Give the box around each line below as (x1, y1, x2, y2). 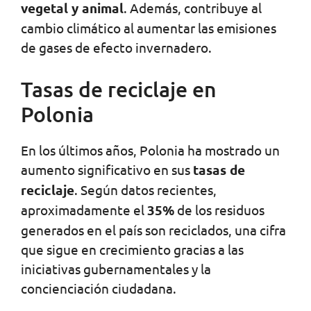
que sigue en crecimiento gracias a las (21, 240, 244, 258)
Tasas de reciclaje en (21, 75, 217, 102)
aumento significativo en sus (21, 160, 193, 178)
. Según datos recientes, (74, 180, 217, 198)
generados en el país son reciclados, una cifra (21, 221, 286, 238)
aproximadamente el (21, 201, 147, 218)
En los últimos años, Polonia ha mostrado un (21, 141, 280, 158)
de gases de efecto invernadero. (21, 38, 212, 56)
